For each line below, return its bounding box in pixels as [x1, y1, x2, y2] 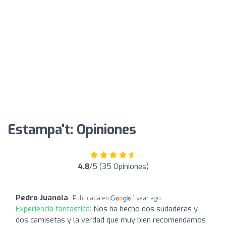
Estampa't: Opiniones [8, 121, 136, 139]
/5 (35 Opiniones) [89, 161, 149, 172]
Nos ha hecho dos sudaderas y [93, 203, 198, 214]
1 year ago [133, 194, 161, 202]
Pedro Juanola [16, 192, 68, 203]
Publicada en [73, 194, 110, 202]
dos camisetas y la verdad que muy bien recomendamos [16, 214, 206, 225]
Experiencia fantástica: [16, 203, 93, 214]
